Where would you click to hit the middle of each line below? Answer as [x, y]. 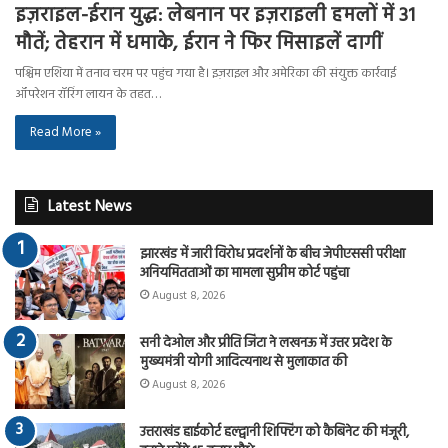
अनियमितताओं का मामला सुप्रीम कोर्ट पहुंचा [244, 273]
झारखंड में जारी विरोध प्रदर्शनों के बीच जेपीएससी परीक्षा [272, 254]
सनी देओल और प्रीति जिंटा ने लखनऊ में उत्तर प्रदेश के [266, 343]
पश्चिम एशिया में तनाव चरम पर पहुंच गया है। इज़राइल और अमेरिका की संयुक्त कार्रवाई [205, 73]
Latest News [90, 206]
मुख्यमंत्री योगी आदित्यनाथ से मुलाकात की [243, 362]
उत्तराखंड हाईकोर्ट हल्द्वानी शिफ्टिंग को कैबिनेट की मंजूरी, [274, 432]
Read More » [65, 132]
